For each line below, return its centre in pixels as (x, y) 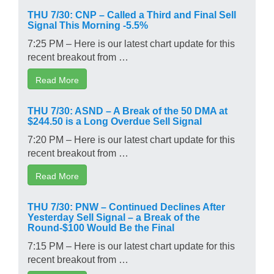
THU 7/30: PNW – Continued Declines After (126, 206)
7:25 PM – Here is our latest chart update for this (131, 43)
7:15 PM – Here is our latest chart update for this (131, 245)
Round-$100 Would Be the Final (101, 227)
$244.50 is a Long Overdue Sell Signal (115, 120)
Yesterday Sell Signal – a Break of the (114, 216)
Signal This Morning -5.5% (88, 24)
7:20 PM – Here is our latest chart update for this (131, 139)
